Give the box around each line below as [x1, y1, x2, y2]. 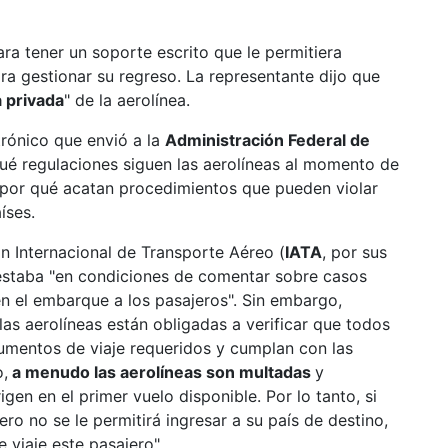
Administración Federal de [165, 130, 370, 150]
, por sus [322, 242, 387, 262]
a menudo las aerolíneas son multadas [8, 362, 315, 382]
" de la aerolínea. [64, 90, 190, 110]
